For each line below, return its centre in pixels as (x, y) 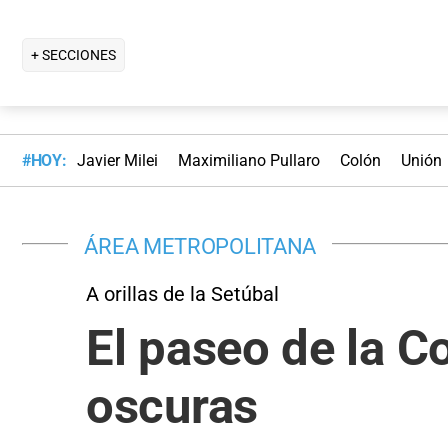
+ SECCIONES (73, 54)
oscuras (172, 406)
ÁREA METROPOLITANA (200, 245)
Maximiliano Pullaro (248, 161)
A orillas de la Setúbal (182, 293)
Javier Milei (117, 161)
